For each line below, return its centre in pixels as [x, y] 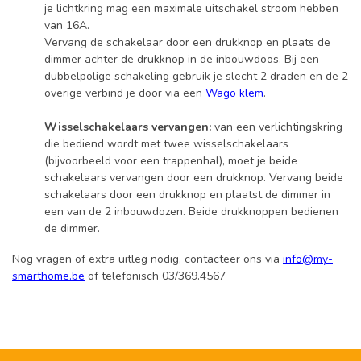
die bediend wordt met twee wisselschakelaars [166, 143]
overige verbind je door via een [125, 93]
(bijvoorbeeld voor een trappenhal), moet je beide [171, 160]
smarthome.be [48, 276]
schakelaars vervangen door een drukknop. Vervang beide [194, 177]
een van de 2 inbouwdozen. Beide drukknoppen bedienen [191, 211]
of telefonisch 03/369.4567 [155, 276]
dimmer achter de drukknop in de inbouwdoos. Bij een [182, 59]
